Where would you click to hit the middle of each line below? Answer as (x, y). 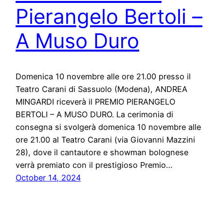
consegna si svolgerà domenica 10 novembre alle (108, 127)
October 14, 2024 (48, 178)
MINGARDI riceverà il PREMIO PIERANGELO (95, 102)
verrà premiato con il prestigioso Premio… (94, 165)
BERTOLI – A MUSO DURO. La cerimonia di (94, 115)
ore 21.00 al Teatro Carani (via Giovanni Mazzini (105, 140)
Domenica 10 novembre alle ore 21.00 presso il (103, 77)
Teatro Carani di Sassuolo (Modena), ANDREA (101, 89)
